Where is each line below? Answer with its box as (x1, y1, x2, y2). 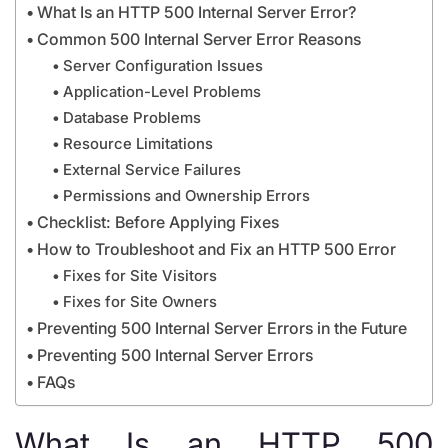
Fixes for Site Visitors (62, 266, 217, 285)
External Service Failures (62, 160, 241, 179)
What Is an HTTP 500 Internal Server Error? (37, 2, 357, 22)
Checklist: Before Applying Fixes (37, 212, 280, 232)
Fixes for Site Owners (62, 292, 217, 311)
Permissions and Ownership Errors (62, 186, 310, 205)
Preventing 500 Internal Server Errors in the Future (37, 318, 408, 338)
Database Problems (62, 108, 201, 127)
